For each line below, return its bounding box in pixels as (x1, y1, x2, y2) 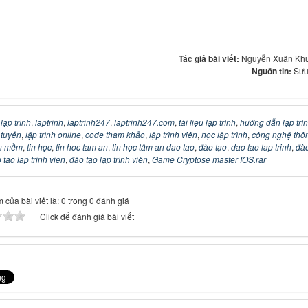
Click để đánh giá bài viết (39, 210, 134, 223)
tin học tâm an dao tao (111, 141, 195, 153)
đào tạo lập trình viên (69, 153, 148, 166)
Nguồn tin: (252, 65, 294, 78)
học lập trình (201, 129, 247, 141)
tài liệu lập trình (178, 116, 236, 129)
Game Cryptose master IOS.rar (151, 153, 266, 166)
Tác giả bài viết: (179, 52, 242, 65)
